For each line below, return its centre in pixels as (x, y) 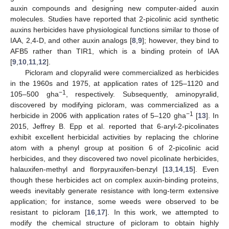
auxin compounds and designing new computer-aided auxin (114, 8)
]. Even (206, 169)
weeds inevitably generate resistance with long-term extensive (114, 190)
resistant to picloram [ (49, 212)
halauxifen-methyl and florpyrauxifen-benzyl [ (87, 169)
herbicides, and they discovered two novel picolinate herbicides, (114, 158)
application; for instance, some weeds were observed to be (114, 201)
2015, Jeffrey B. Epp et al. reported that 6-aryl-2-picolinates (114, 126)
